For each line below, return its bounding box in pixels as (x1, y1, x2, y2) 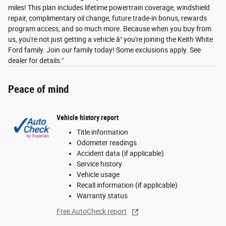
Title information (77, 128, 128, 137)
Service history (77, 160, 122, 168)
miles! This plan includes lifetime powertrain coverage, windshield (8, 4, 210, 12)
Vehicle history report (56, 113, 119, 122)
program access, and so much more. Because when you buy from (8, 25, 211, 33)
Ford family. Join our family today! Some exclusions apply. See (8, 46, 201, 54)
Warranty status (77, 192, 128, 200)
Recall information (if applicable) (77, 181, 178, 190)
